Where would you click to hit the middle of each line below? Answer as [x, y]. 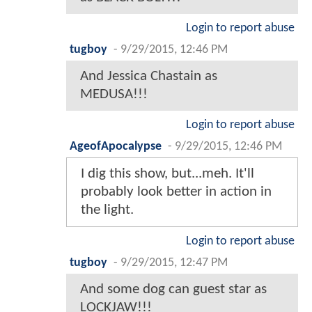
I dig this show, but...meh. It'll [167, 174]
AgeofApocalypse [116, 147]
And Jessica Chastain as [149, 77]
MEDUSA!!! [114, 95]
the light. [107, 210]
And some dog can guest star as [173, 290]
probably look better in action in [176, 192]
